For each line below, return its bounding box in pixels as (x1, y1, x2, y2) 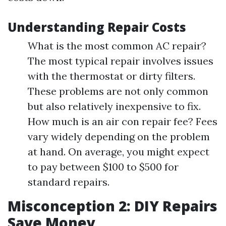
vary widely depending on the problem (28, 130, 210, 143)
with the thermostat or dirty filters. (28, 70, 195, 82)
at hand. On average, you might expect (28, 145, 209, 158)
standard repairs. (28, 176, 109, 188)
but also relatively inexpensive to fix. (28, 100, 201, 112)
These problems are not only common (28, 85, 208, 97)
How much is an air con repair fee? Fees (28, 115, 217, 128)
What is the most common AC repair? (28, 39, 206, 52)
